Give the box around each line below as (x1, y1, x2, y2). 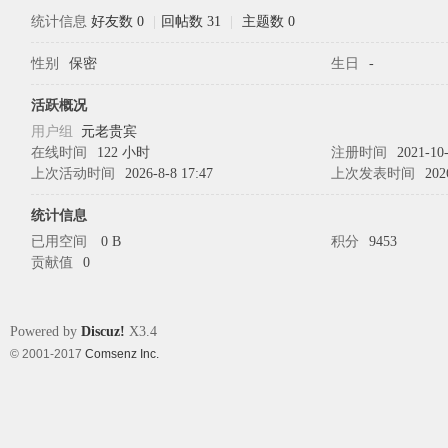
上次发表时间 (331, 166, 415, 181)
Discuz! (81, 324, 125, 339)
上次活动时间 (31, 166, 115, 181)
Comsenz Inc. (85, 347, 159, 360)
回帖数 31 (161, 14, 221, 29)
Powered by (10, 324, 81, 339)
